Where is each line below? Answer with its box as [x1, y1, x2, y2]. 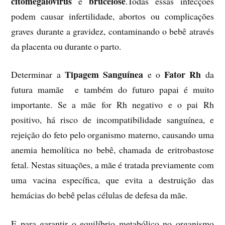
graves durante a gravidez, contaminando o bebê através [11, 25, 214, 37]
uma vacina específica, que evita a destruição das [11, 174, 214, 186]
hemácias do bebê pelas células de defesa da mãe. [11, 189, 188, 201]
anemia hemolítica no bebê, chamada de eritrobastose [11, 144, 214, 156]
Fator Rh [160, 68, 205, 81]
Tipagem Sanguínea [64, 68, 148, 81]
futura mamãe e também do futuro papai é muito [11, 83, 214, 96]
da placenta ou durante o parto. [11, 40, 125, 52]
